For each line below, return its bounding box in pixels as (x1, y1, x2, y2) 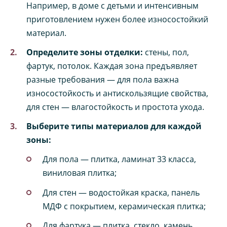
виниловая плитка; (43, 167, 117, 179)
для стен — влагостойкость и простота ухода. (26, 101, 204, 113)
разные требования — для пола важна (26, 74, 179, 86)
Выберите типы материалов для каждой (26, 121, 202, 132)
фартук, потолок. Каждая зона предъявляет (26, 60, 197, 72)
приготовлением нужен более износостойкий (26, 13, 208, 25)
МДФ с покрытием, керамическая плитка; (43, 200, 206, 212)
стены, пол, (143, 47, 189, 58)
